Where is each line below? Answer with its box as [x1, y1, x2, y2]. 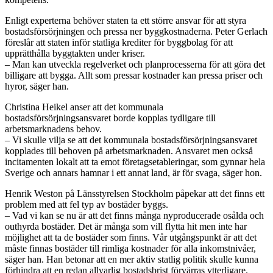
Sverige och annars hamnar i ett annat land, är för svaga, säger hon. [5, 168, 262, 179]
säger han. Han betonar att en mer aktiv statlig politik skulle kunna [5, 254, 258, 265]
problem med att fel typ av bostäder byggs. [5, 199, 168, 210]
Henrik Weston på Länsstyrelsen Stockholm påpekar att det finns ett [5, 188, 264, 199]
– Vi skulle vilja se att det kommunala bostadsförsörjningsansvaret [5, 135, 257, 146]
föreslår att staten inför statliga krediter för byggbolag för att [5, 37, 233, 48]
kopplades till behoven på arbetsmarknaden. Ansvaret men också [5, 146, 253, 157]
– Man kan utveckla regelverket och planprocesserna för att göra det [5, 59, 265, 70]
